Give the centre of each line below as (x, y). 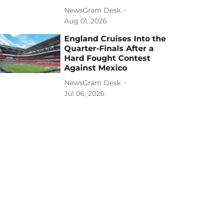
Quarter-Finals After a (109, 48)
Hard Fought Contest (108, 58)
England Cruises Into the (115, 39)
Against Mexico (96, 68)
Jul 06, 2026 (85, 93)
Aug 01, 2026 (86, 21)
